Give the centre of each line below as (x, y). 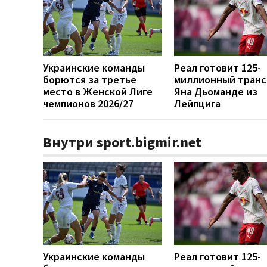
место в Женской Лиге (98, 91)
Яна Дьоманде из (216, 91)
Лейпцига (197, 103)
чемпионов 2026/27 (88, 103)
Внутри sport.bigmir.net (122, 142)
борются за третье (90, 79)
